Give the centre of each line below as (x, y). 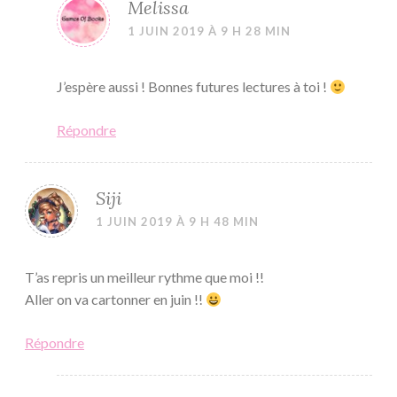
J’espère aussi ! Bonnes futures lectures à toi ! (193, 87)
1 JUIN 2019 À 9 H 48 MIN (177, 222)
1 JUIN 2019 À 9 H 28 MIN (209, 31)
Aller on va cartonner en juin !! (115, 300)
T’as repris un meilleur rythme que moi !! (144, 277)
